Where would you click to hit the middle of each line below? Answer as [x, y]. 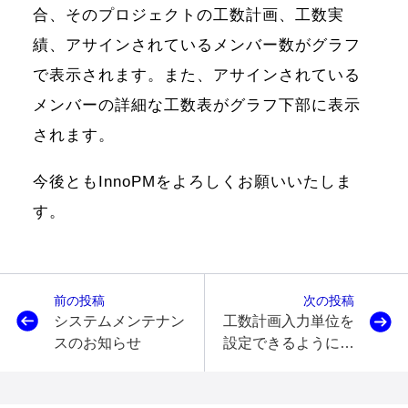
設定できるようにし [289, 343]
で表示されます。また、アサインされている [196, 75]
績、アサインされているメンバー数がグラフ [196, 45]
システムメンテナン [119, 321]
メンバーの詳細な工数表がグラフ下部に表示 [196, 105]
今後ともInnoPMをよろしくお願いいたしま [192, 182]
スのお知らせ [97, 343]
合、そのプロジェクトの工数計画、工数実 [188, 15]
